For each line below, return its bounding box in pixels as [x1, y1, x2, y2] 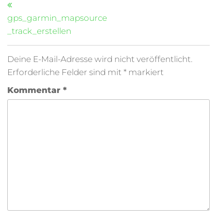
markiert [126, 67, 164, 77]
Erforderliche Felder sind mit [7, 67, 124, 77]
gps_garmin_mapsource [7, 13, 107, 23]
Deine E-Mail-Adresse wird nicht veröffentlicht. [7, 54, 192, 64]
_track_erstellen [7, 26, 71, 36]
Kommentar [7, 85, 63, 95]
